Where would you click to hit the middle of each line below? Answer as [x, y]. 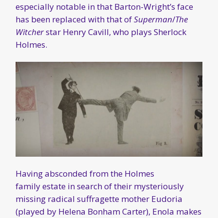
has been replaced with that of [75, 19]
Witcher [30, 32]
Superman [153, 19]
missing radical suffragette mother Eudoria [99, 199]
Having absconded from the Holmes [85, 174]
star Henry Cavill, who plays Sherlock [115, 32]
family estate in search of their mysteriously [100, 186]
